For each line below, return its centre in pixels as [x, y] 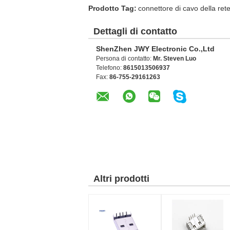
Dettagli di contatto [135, 31]
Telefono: [110, 68]
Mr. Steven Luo [175, 59]
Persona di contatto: [124, 59]
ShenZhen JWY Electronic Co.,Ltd [155, 49]
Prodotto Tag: [112, 8]
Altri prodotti [121, 179]
